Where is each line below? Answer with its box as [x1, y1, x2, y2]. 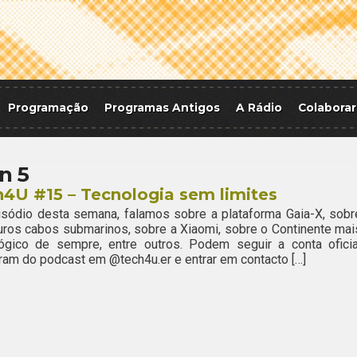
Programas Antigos [104, 101, 220, 114]
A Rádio [236, 101, 282, 114]
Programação [8, 101, 88, 114]
